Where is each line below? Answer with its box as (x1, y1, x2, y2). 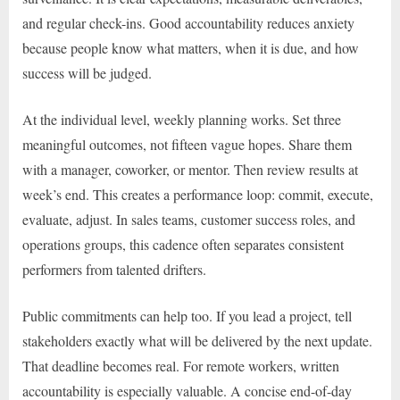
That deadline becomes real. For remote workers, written (22, 356, 339, 376)
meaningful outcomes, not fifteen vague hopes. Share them (22, 135, 352, 154)
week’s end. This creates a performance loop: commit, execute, (22, 185, 373, 204)
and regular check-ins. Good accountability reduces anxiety (22, 13, 354, 33)
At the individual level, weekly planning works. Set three (22, 110, 341, 129)
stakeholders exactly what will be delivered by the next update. (22, 331, 372, 351)
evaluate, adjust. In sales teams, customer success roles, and (22, 210, 355, 229)
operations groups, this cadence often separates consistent (22, 235, 344, 254)
